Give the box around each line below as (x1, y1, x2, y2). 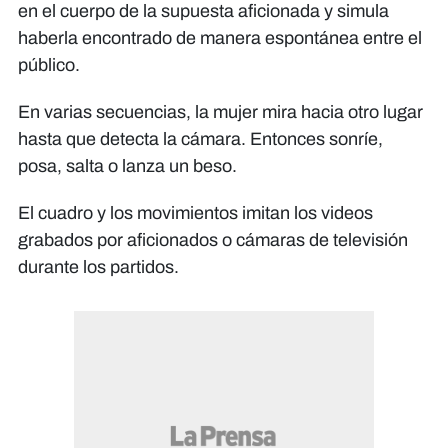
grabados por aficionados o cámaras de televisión (18, 229, 408, 250)
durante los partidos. (18, 256, 179, 277)
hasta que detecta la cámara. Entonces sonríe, (18, 128, 383, 149)
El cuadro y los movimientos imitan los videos (18, 202, 373, 223)
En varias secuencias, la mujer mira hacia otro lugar (18, 101, 423, 122)
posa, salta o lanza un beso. (18, 155, 237, 176)
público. (18, 54, 80, 75)
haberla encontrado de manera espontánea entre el (18, 27, 422, 48)
